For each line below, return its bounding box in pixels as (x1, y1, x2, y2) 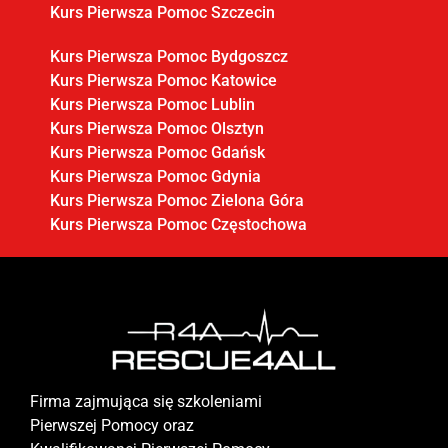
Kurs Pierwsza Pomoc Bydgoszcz (50, 46, 288, 66)
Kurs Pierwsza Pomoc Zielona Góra (50, 190, 304, 210)
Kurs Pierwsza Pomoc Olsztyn (50, 118, 264, 138)
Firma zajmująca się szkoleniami (30, 391, 262, 411)
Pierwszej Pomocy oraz (30, 415, 194, 435)
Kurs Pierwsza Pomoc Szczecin (50, 2, 275, 22)
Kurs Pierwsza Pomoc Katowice (50, 70, 277, 90)
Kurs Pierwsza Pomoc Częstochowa (50, 214, 307, 234)
